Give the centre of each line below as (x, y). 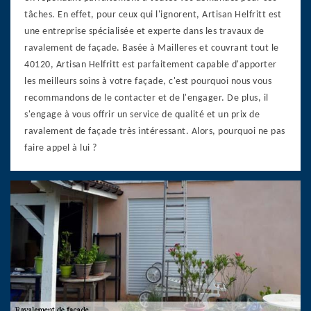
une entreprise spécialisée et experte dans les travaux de (144, 31)
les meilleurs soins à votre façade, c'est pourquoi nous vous (148, 81)
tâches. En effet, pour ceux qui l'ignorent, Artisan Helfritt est (153, 15)
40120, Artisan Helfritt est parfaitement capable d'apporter (151, 65)
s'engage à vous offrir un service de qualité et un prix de (142, 115)
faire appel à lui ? (61, 148)
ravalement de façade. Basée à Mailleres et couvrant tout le (152, 48)
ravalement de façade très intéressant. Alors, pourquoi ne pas (155, 131)
